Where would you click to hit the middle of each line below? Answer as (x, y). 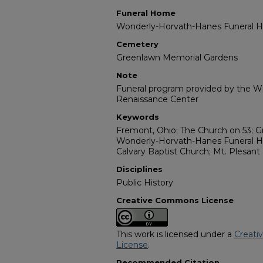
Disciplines (139, 169)
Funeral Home (146, 13)
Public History (145, 183)
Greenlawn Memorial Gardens (177, 58)
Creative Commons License (175, 200)
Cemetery (137, 44)
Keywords (138, 117)
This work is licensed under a (175, 235)
